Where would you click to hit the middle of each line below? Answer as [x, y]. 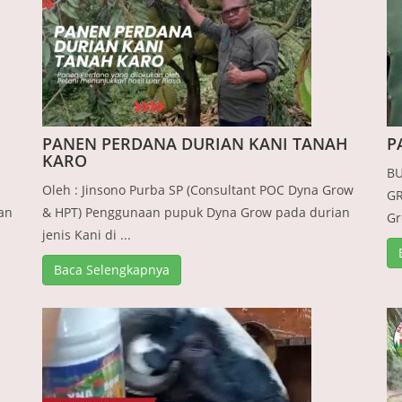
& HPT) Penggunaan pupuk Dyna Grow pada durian [197, 213]
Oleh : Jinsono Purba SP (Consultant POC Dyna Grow [198, 190]
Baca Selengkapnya [112, 270]
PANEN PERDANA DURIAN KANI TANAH [196, 144]
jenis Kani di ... [87, 235]
